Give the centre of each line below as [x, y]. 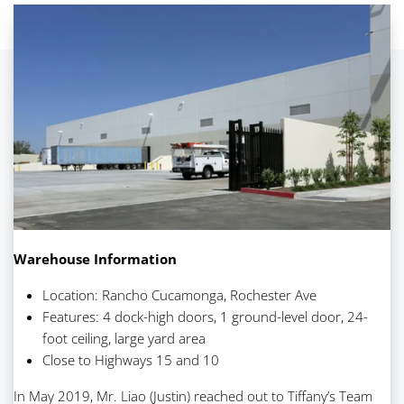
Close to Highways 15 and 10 [131, 359]
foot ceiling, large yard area [124, 338]
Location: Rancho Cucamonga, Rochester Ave [179, 294]
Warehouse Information [95, 258]
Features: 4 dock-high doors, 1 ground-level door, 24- [205, 316]
